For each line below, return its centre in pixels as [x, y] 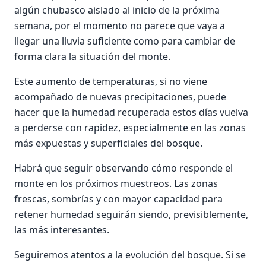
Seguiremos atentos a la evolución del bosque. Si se [130, 255]
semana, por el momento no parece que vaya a [120, 26]
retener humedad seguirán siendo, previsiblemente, [131, 214]
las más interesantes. [62, 230]
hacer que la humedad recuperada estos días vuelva [131, 112]
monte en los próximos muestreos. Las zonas [116, 183]
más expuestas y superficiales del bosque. [108, 143]
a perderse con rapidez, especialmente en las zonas [130, 128]
